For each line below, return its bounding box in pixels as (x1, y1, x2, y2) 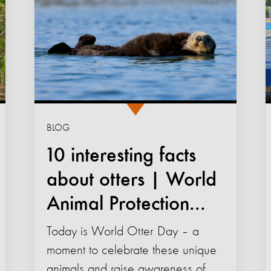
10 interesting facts (46, 146, 196, 167)
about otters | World (46, 170, 217, 191)
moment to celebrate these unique (46, 244, 217, 258)
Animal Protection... (46, 194, 206, 215)
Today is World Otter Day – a (46, 225, 199, 239)
